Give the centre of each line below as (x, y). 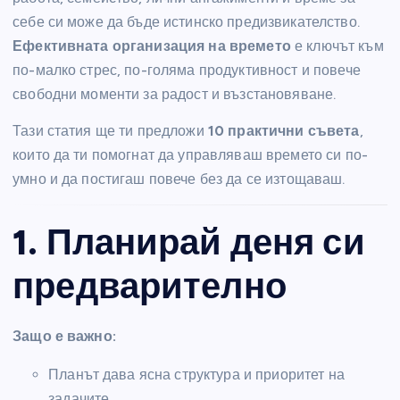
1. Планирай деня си (189, 242)
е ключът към (337, 46)
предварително (150, 286)
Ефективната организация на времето (152, 46)
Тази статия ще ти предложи (110, 131)
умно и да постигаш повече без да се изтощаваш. (179, 179)
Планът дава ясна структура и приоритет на (196, 374)
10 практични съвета (283, 131)
